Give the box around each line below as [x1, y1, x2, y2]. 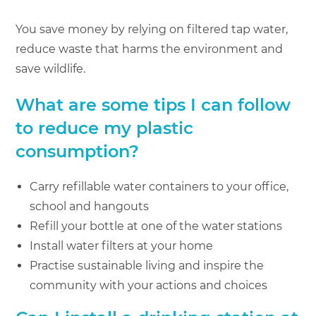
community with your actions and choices [30, 279, 268, 293]
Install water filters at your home [30, 239, 214, 253]
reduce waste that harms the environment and [16, 42, 284, 56]
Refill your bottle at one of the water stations [30, 219, 283, 233]
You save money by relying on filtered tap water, [16, 23, 288, 37]
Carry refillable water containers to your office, [30, 180, 289, 194]
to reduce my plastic [16, 118, 194, 139]
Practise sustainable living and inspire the [30, 259, 265, 273]
